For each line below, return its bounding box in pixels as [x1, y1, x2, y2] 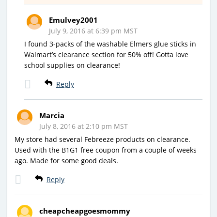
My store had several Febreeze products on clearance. [15, 135, 190, 144]
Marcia [39, 110, 64, 121]
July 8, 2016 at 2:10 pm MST [39, 122, 128, 131]
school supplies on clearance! [24, 61, 120, 70]
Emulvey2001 [49, 15, 98, 25]
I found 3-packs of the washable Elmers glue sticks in [24, 39, 196, 49]
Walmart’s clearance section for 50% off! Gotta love [24, 50, 188, 60]
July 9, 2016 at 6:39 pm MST [49, 26, 138, 36]
